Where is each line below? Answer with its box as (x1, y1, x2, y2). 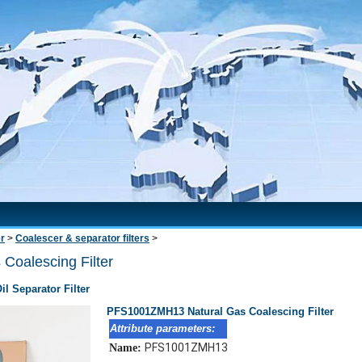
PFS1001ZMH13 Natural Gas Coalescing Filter (107, 305, 334, 318)
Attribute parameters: (110, 322, 215, 335)
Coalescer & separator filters (15, 233, 149, 244)
